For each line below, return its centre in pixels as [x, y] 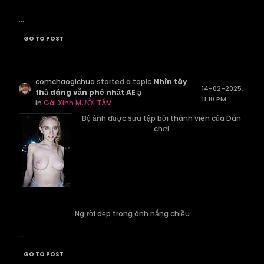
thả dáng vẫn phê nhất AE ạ [89, 92]
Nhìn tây [171, 82]
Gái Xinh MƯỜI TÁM [78, 103]
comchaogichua [65, 82]
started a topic [124, 82]
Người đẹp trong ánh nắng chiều [132, 214]
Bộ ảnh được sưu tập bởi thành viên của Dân [161, 118]
